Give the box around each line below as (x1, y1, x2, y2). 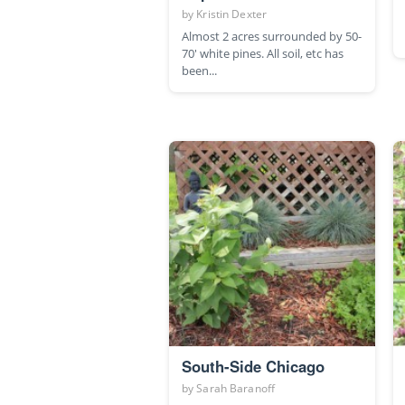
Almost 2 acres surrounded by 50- (182, 27, 362, 44)
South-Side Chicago (182, 355, 325, 378)
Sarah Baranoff (196, 381, 276, 397)
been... (182, 61, 217, 79)
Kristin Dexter (196, 5, 268, 22)
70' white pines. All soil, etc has (182, 44, 344, 61)
